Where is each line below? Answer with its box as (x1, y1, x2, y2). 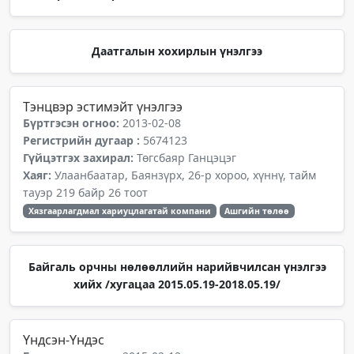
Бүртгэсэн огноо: (23, 115, 122, 130)
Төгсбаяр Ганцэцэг (137, 150, 236, 165)
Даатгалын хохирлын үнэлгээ (92, 43, 262, 58)
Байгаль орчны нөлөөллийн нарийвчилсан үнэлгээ (28, 259, 326, 274)
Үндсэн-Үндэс (23, 331, 104, 348)
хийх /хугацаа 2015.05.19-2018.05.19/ (73, 277, 281, 292)
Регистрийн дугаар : (23, 133, 143, 148)
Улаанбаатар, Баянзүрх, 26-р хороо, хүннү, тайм (55, 168, 316, 183)
